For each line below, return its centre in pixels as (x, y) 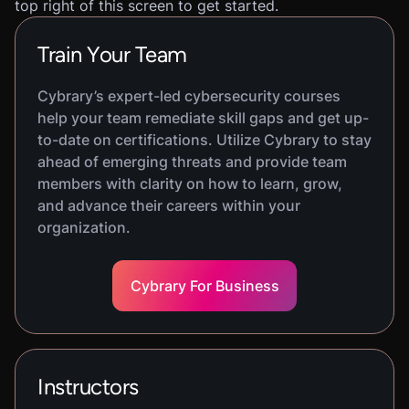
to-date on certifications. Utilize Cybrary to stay (204, 140)
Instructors (88, 387)
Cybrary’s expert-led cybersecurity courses (189, 96)
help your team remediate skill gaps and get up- (203, 118)
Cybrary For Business (204, 286)
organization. (84, 227)
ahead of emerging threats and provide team (192, 162)
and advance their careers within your (169, 205)
